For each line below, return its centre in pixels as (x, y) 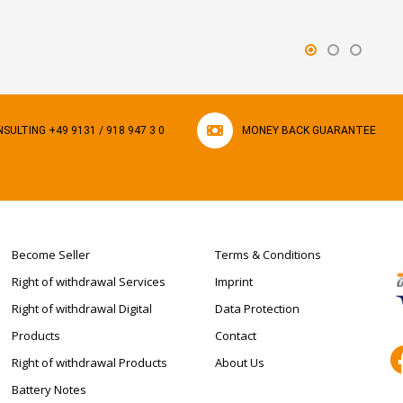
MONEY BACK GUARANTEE (309, 130)
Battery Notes (49, 390)
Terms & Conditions (268, 255)
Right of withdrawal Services (88, 282)
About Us (240, 363)
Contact (236, 336)
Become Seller (50, 255)
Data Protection (257, 309)
